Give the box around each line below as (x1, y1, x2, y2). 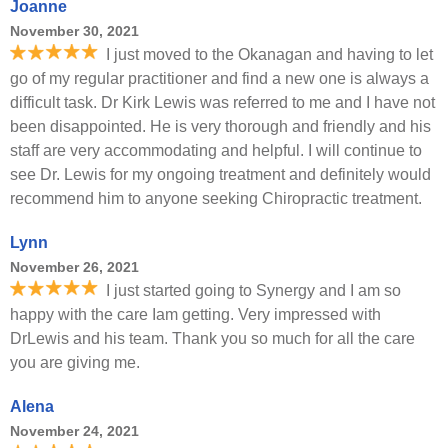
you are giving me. (10, 354, 140, 371)
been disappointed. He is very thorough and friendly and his (10, 118, 431, 135)
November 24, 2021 (10, 423, 139, 439)
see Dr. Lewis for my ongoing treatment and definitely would (10, 166, 431, 183)
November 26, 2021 (10, 259, 139, 275)
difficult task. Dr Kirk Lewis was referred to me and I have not (10, 94, 435, 111)
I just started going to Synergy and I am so (106, 282, 401, 299)
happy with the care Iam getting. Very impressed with (10, 306, 381, 323)
